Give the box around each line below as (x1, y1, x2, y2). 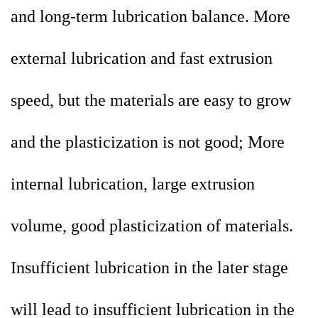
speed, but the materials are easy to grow (11, 91, 291, 110)
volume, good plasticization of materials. (11, 216, 293, 236)
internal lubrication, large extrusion (11, 175, 255, 194)
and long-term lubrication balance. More (11, 7, 290, 26)
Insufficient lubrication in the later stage (11, 258, 288, 278)
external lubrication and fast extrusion (11, 49, 273, 68)
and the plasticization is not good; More (11, 133, 285, 152)
